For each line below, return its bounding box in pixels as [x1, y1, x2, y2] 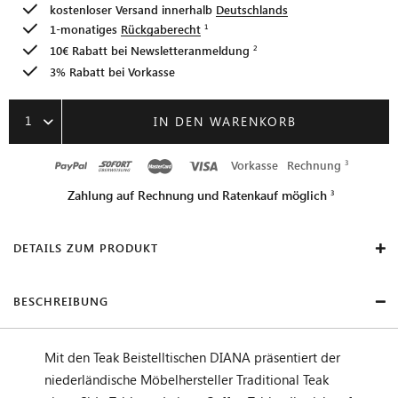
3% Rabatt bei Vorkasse [50, 63, 175, 79]
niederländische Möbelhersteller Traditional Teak [44, 370, 329, 388]
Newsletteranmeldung [131, 42, 250, 58]
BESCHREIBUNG [13, 292, 108, 308]
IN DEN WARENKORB [154, 112, 298, 130]
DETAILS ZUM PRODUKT [13, 239, 158, 255]
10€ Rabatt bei [50, 42, 131, 58]
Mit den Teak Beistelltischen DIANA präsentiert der [44, 347, 340, 366]
